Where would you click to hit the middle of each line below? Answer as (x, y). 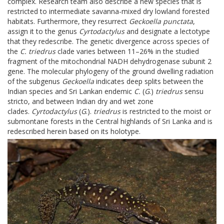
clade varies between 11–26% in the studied (127, 51)
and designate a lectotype (168, 31)
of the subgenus (35, 81)
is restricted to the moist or (167, 111)
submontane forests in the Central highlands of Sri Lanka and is (110, 121)
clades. (19, 111)
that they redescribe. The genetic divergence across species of (108, 41)
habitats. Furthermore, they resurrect (68, 21)
